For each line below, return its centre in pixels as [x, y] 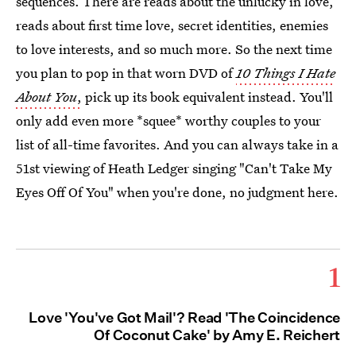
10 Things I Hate [286, 73]
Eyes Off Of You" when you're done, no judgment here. [177, 192]
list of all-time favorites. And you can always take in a [177, 144]
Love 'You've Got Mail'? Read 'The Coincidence [184, 317]
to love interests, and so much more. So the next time [174, 49]
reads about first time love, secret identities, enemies [172, 25]
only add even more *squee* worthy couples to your [168, 120]
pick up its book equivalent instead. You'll [207, 97]
